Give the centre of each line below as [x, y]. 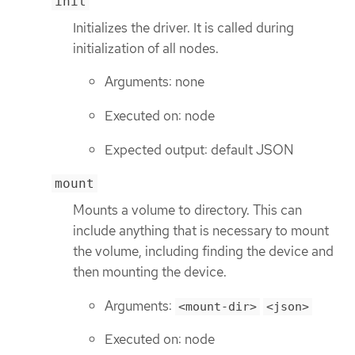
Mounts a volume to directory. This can [187, 210]
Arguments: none [155, 82]
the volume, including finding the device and [203, 252]
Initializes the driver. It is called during [183, 27]
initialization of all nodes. [146, 48]
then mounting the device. [150, 272]
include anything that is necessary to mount [201, 231]
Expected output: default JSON [199, 149]
